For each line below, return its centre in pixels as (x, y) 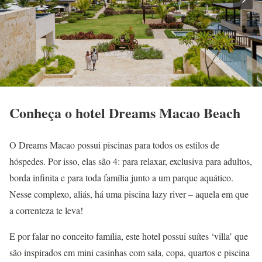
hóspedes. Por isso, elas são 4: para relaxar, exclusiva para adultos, (131, 161)
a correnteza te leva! (46, 211)
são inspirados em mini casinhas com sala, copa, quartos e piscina (130, 253)
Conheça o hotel (59, 113)
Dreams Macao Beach (175, 113)
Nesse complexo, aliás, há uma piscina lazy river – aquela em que (129, 194)
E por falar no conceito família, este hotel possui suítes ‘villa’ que (129, 236)
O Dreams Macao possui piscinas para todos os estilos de (114, 145)
